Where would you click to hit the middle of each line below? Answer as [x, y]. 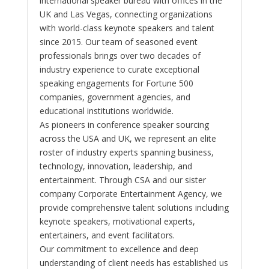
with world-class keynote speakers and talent [127, 28]
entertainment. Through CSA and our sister [122, 180]
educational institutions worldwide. [106, 110]
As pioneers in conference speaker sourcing [124, 124]
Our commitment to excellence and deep [119, 249]
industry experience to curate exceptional [119, 69]
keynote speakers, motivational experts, [117, 221]
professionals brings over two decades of [120, 55]
